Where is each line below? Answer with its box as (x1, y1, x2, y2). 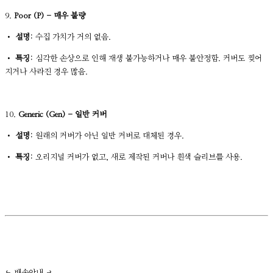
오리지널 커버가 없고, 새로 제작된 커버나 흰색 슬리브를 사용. (33, 153, 243, 161)
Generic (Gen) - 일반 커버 (18, 110, 107, 119)
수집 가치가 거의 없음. (33, 33, 111, 41)
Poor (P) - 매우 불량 (14, 12, 85, 20)
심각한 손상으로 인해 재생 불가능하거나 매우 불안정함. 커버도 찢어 (33, 54, 262, 63)
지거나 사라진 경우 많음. (5, 68, 88, 76)
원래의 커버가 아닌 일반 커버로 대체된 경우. (33, 132, 184, 140)
